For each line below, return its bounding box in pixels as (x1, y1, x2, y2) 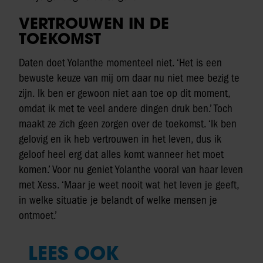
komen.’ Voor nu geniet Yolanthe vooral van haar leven (19, 163, 243, 176)
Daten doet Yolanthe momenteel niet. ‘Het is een (19, 56, 222, 69)
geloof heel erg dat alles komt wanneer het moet (19, 147, 224, 161)
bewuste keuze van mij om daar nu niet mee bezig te (19, 71, 240, 85)
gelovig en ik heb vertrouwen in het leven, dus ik (19, 132, 221, 146)
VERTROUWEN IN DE (19, 12, 169, 33)
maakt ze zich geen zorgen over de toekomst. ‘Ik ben (19, 117, 237, 130)
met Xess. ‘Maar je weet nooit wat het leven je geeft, (19, 178, 239, 191)
